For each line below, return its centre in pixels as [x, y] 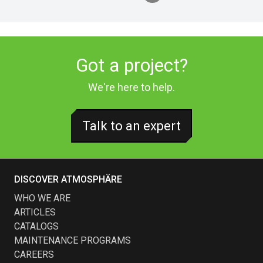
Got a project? [131, 65]
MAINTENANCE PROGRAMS [73, 240]
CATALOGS [36, 226]
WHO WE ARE [42, 198]
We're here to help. [131, 87]
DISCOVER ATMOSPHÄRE [68, 179]
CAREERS [34, 254]
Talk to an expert [131, 126]
